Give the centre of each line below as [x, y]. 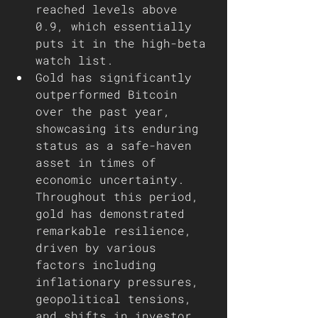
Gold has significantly [117, 77]
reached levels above [110, 9]
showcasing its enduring [121, 128]
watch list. [75, 60]
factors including [99, 264]
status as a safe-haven [117, 145]
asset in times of [99, 162]
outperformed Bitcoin [110, 94]
